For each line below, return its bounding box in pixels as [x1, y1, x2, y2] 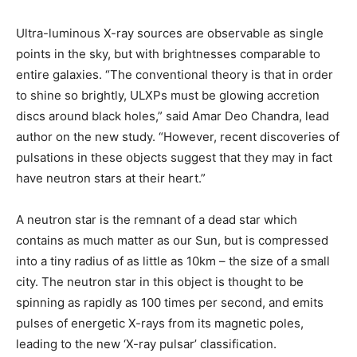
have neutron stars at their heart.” [16, 170, 206, 186]
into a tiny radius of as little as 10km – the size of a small [16, 253, 330, 269]
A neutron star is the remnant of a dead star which [16, 211, 297, 227]
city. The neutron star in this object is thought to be [16, 273, 304, 289]
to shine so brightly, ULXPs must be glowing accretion [16, 87, 320, 103]
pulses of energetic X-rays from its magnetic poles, [16, 315, 304, 331]
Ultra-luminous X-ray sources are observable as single [16, 25, 324, 41]
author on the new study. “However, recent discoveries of [16, 128, 339, 144]
